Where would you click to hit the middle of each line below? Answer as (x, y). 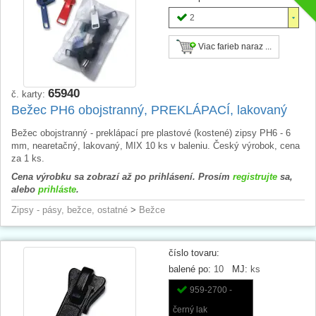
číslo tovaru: (194, 253)
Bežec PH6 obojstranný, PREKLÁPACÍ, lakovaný (149, 110)
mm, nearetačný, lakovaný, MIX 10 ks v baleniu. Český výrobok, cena (156, 145)
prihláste (57, 189)
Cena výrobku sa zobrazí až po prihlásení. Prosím (122, 176)
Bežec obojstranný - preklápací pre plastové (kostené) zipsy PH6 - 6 (151, 133)
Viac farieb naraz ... (234, 46)
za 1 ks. (28, 158)
